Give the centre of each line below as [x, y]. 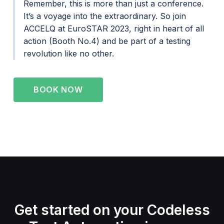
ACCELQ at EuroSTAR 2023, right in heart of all [113, 29]
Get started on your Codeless [112, 210]
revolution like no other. [68, 54]
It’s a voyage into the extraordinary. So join [104, 16]
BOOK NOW [58, 90]
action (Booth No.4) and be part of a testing [107, 41]
